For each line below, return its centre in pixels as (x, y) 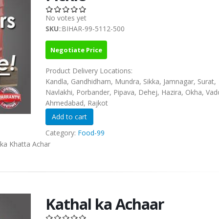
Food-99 (91, 133)
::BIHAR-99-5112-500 (91, 29)
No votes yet (66, 18)
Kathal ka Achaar (105, 204)
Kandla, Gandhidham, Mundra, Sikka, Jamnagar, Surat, (131, 82)
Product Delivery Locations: (90, 71)
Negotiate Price (76, 50)
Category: (61, 133)
